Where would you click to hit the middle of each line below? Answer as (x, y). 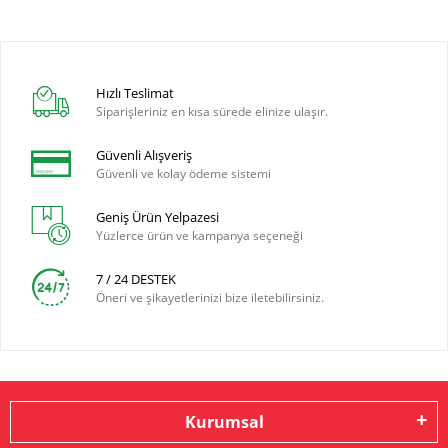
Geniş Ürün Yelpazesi (158, 217)
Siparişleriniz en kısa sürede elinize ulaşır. (212, 112)
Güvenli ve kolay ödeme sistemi (184, 174)
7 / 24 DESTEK (136, 279)
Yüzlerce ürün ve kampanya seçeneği (200, 236)
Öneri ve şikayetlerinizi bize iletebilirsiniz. (210, 298)
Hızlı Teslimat (135, 93)
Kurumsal (224, 421)
